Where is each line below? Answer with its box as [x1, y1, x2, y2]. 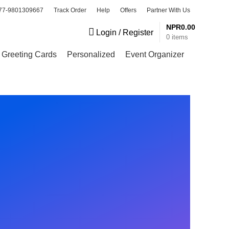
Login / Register [96, 28, 153, 37]
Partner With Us [147, 7, 190, 14]
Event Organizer [125, 50, 184, 59]
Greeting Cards [2, 50, 57, 59]
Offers [120, 7, 136, 14]
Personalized [67, 50, 115, 59]
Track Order [54, 7, 86, 14]
